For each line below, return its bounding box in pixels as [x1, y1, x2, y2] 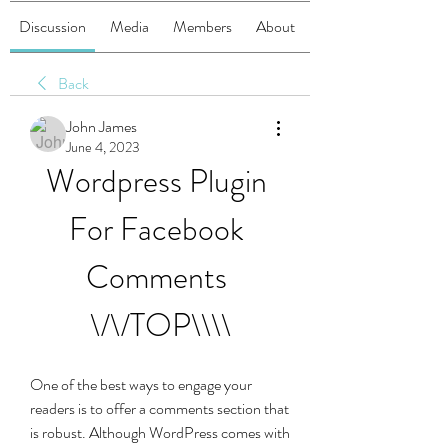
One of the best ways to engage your [30, 373, 252, 396]
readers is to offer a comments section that [30, 397, 289, 420]
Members [173, 15, 232, 38]
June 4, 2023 [66, 137, 140, 157]
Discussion [19, 15, 86, 38]
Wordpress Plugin [46, 158, 267, 204]
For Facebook [69, 206, 244, 252]
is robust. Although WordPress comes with [30, 421, 290, 444]
